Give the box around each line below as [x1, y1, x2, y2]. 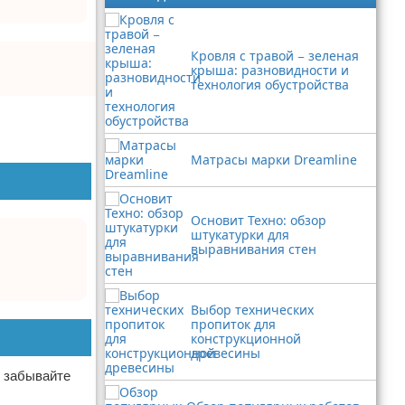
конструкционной [191, 330, 301, 347]
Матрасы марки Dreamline [191, 151, 357, 168]
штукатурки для [191, 226, 289, 243]
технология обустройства [191, 76, 349, 93]
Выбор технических [191, 301, 314, 318]
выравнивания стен [191, 240, 316, 258]
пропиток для [191, 316, 276, 333]
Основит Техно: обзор [191, 212, 326, 229]
